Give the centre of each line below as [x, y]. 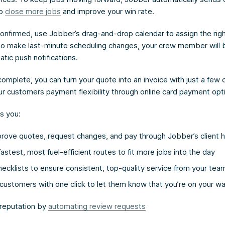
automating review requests [97, 206]
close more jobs [33, 11]
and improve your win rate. [107, 11]
